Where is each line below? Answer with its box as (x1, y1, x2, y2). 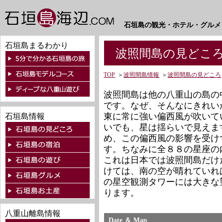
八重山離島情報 (5, 209, 61, 218)
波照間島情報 (123, 71, 160, 78)
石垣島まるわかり (5, 41, 69, 50)
